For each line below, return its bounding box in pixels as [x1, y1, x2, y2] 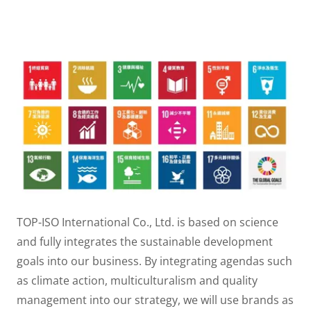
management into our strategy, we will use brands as [17, 292, 294, 308]
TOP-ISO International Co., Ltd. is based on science [17, 215, 278, 230]
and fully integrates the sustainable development [17, 234, 273, 250]
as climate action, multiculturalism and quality [17, 273, 258, 289]
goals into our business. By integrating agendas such [17, 253, 292, 269]
